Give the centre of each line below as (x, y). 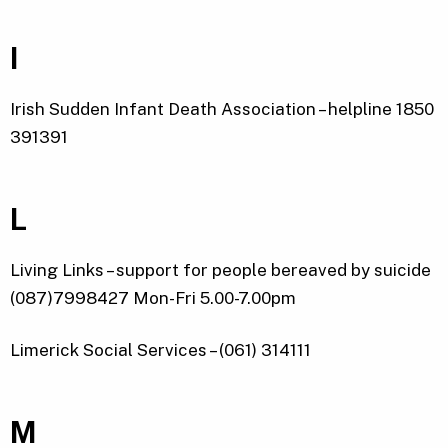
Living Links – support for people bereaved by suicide (220, 270)
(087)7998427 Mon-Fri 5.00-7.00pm (153, 298)
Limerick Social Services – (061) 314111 (160, 350)
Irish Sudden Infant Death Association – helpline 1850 (222, 109)
